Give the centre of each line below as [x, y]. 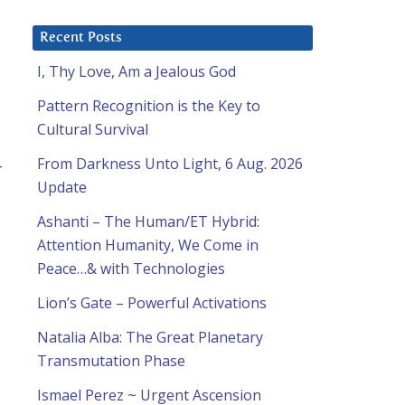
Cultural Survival [93, 130]
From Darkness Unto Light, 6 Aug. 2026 [170, 164]
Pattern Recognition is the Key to [149, 106]
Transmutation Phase [111, 361]
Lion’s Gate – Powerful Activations [152, 303]
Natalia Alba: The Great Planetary [150, 338]
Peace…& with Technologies [131, 269]
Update [62, 188]
